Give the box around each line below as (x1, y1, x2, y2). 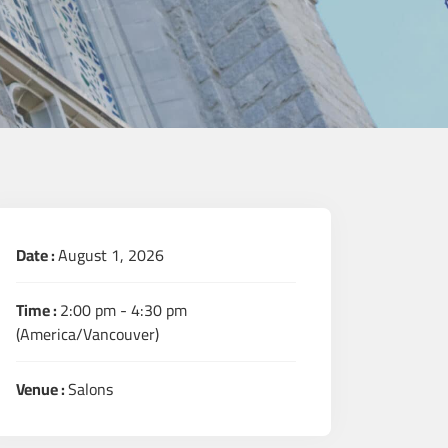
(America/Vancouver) (16, 318, 159, 349)
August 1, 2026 (58, 239, 164, 270)
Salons (68, 373, 113, 404)
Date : (16, 239, 58, 270)
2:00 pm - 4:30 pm (60, 294, 187, 325)
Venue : (16, 373, 68, 404)
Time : (16, 294, 60, 325)
